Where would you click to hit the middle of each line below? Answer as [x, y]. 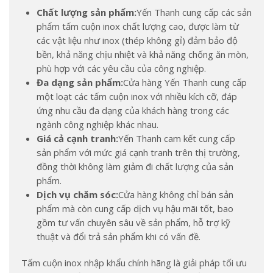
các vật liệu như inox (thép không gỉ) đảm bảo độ [137, 40]
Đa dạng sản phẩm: [80, 82]
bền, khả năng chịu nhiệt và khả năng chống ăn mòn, [143, 54]
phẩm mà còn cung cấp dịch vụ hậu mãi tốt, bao [135, 208]
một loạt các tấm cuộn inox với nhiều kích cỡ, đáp [137, 96]
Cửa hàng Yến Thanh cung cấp [185, 82]
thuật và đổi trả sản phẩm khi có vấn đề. [119, 236]
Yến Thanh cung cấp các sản [194, 12]
